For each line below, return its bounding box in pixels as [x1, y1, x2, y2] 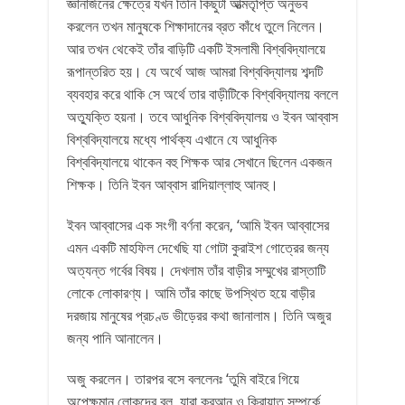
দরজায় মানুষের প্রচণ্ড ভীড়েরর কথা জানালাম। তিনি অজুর [67, 306, 331, 325]
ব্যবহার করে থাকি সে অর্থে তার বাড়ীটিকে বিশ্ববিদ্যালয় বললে [67, 84, 338, 104]
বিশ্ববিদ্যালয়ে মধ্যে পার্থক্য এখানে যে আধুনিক [67, 129, 277, 149]
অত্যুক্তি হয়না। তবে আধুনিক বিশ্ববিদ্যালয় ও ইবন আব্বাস [67, 107, 338, 127]
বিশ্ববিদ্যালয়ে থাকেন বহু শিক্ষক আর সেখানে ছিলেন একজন [67, 152, 332, 172]
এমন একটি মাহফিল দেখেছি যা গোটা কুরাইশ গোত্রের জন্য [67, 238, 329, 258]
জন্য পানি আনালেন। [67, 328, 164, 348]
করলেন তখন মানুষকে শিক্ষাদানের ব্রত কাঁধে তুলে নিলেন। [67, 16, 325, 36]
